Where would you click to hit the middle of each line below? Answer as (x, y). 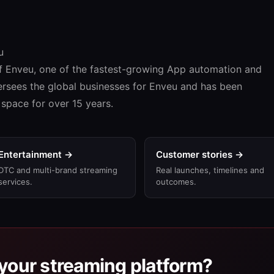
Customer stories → (200, 154)
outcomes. (176, 181)
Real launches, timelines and (210, 170)
